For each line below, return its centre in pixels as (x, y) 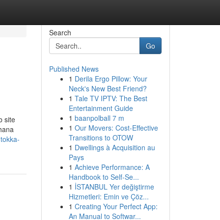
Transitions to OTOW (101, 137)
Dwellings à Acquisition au (115, 147)
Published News (74, 69)
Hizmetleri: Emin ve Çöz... (109, 196)
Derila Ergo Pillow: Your (111, 79)
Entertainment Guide (101, 108)
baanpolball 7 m (99, 118)
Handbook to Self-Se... (104, 177)
